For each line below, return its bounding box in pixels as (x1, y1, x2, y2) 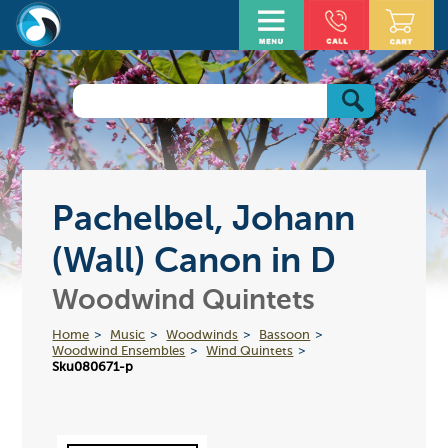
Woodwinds (166, 328, 239, 342)
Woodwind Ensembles (52, 344, 186, 358)
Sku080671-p (52, 360, 134, 374)
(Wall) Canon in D (52, 244, 337, 280)
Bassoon (259, 328, 311, 342)
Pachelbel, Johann (52, 202, 356, 238)
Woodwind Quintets (52, 286, 316, 315)
